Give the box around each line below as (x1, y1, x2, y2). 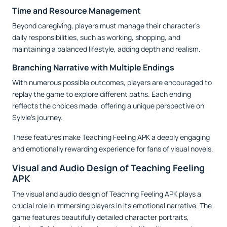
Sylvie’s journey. (12, 112, 63, 123)
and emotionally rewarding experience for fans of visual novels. (12, 144, 213, 154)
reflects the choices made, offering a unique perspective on (12, 101, 204, 111)
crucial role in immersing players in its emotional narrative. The (12, 201, 212, 211)
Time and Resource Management (12, 5, 141, 17)
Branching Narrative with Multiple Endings (12, 62, 174, 73)
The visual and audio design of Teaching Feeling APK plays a (12, 189, 201, 199)
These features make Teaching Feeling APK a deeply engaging (12, 132, 210, 142)
